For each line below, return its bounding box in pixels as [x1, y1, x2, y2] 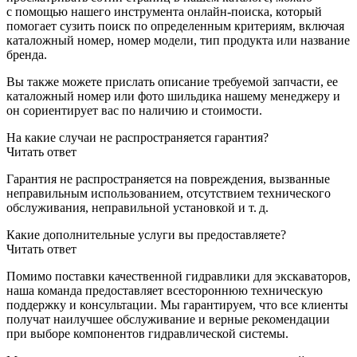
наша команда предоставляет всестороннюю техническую [6, 283, 323, 297]
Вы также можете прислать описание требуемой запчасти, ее [6, 74, 338, 88]
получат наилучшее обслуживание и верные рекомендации [6, 312, 330, 326]
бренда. [6, 47, 47, 61]
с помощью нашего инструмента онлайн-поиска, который [6, 4, 322, 18]
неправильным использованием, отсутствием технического [6, 186, 331, 200]
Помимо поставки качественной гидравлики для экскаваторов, [6, 269, 351, 283]
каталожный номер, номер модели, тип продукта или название [6, 33, 350, 47]
